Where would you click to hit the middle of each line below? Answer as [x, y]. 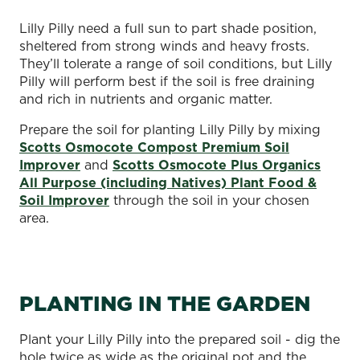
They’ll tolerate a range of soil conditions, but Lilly [176, 63]
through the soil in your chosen [209, 200]
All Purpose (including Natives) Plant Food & [168, 182]
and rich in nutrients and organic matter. [148, 98]
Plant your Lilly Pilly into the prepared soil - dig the [180, 339]
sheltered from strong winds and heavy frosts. [164, 45]
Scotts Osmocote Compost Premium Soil [154, 147]
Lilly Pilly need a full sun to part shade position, [168, 28]
